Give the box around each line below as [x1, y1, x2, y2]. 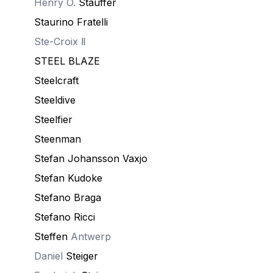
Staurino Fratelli [34, 16, 108, 28]
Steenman [34, 133, 81, 145]
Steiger [66, 250, 98, 262]
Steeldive [34, 94, 76, 106]
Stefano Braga [34, 191, 101, 204]
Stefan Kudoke [34, 172, 102, 184]
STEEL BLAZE [34, 55, 100, 67]
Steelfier [34, 113, 73, 126]
